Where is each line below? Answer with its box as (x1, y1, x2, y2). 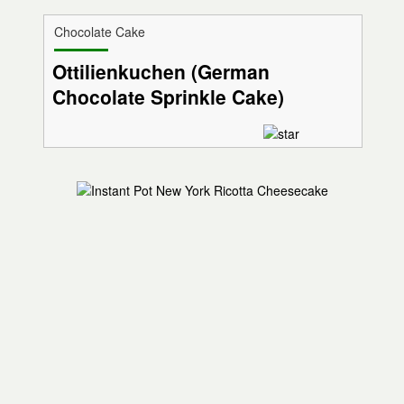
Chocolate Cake (53, 23, 145, 41)
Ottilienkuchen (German (51, 58, 270, 86)
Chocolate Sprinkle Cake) (51, 83, 284, 111)
